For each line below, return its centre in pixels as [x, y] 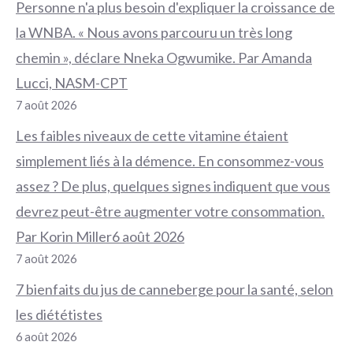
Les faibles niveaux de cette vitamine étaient [152, 135]
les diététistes [59, 314]
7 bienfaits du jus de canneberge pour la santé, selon [175, 289]
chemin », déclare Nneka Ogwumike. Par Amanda [164, 57]
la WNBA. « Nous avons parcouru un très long [154, 32]
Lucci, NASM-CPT [72, 82]
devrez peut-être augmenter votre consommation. [170, 211]
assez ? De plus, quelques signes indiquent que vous [173, 186]
